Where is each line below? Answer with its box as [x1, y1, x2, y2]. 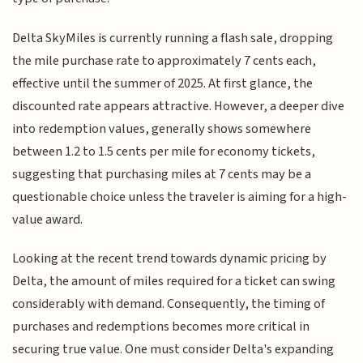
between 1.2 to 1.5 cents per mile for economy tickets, [12, 141, 316, 161]
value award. [12, 209, 83, 229]
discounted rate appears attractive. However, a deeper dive [12, 96, 345, 116]
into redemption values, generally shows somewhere [12, 118, 312, 139]
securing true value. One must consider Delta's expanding [12, 340, 335, 360]
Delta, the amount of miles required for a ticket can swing [12, 271, 336, 292]
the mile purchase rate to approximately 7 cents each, [12, 50, 317, 70]
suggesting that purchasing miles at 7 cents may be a [12, 164, 312, 184]
